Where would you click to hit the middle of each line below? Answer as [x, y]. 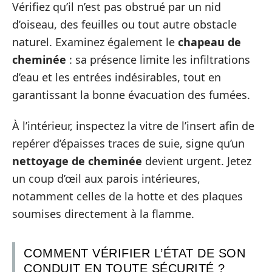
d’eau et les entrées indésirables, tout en [117, 77]
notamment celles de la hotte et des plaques [127, 196]
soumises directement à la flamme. [103, 214]
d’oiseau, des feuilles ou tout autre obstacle [124, 24]
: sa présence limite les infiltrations [158, 59]
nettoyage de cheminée [77, 161]
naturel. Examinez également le [95, 42]
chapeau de [209, 42]
